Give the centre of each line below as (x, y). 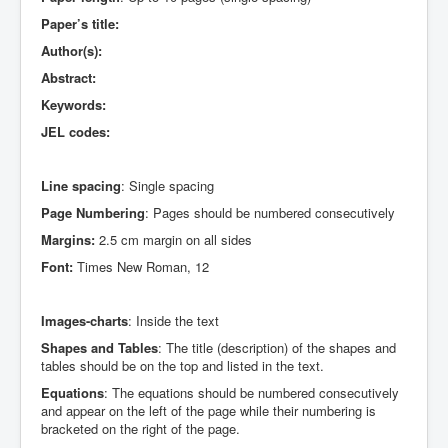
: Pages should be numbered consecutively (270, 213)
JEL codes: (75, 132)
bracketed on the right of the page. (140, 429)
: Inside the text (173, 321)
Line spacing (81, 186)
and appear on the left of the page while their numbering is (208, 411)
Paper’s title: (80, 24)
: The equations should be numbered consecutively (251, 393)
